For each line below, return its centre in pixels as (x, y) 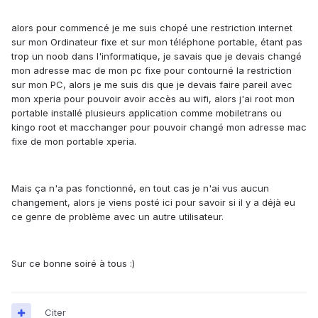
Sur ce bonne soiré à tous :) (73, 264)
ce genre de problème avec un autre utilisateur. (117, 217)
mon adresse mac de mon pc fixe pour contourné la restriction (152, 71)
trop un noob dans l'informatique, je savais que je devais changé (157, 56)
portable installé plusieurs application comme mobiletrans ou (147, 113)
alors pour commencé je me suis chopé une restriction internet (152, 28)
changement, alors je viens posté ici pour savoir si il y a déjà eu (153, 203)
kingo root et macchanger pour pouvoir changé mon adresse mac (159, 127)
